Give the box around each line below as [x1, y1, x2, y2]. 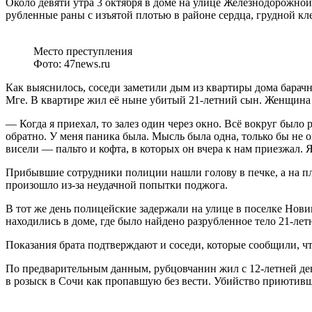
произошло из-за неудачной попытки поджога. [6, 178, 228, 191]
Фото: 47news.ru [33, 57, 110, 70]
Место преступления [33, 45, 132, 57]
